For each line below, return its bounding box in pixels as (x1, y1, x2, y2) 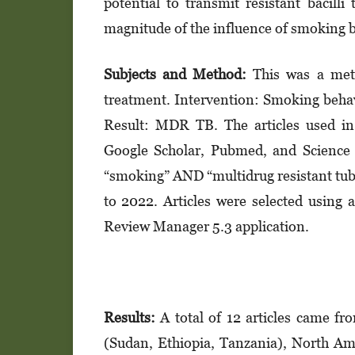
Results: (103, 309, 155, 326)
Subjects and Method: (103, 65, 247, 82)
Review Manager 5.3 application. (103, 217, 309, 235)
